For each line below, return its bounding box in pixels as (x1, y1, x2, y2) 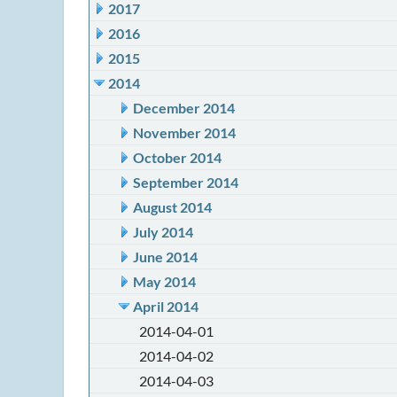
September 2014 (133, 174, 238, 191)
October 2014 (133, 149, 222, 166)
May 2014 (133, 273, 196, 290)
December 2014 (133, 99, 235, 116)
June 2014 (133, 248, 198, 265)
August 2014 (133, 198, 212, 215)
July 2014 (133, 223, 193, 240)
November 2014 (133, 124, 236, 141)
